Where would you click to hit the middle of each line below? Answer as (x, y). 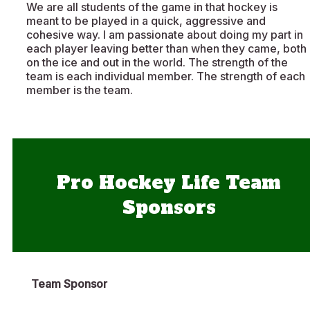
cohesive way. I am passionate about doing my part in (165, 35)
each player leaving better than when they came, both (166, 49)
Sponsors (169, 208)
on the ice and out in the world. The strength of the (157, 63)
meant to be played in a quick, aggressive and (146, 21)
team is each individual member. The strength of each (166, 76)
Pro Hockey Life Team (169, 183)
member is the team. (80, 90)
